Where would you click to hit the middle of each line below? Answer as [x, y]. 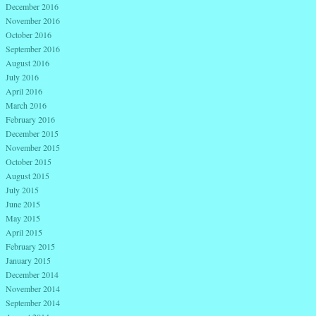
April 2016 [24, 91]
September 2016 [33, 49]
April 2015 [24, 232]
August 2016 [28, 63]
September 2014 [33, 303]
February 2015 [30, 247]
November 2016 [33, 21]
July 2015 [22, 190]
